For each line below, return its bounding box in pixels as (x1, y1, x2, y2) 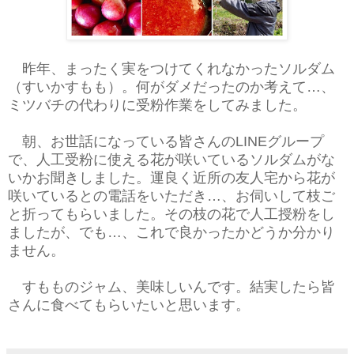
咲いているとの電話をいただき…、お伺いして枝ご (8, 187, 335, 204)
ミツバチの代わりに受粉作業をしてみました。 (8, 96, 307, 113)
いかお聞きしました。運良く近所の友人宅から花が (8, 169, 335, 186)
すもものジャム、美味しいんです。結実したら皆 (8, 278, 335, 295)
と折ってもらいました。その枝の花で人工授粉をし (8, 205, 335, 222)
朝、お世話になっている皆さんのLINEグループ (8, 133, 324, 149)
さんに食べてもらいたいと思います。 (8, 296, 250, 313)
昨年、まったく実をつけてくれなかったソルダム (8, 60, 335, 77)
